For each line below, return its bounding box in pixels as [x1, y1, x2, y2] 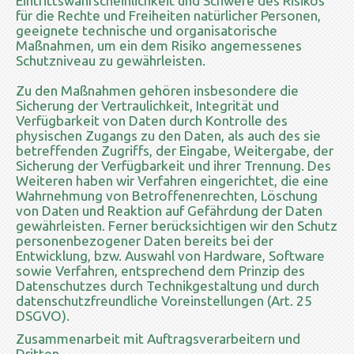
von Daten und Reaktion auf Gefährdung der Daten [16, 202, 322, 218]
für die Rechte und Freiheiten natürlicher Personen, [16, 7, 321, 23]
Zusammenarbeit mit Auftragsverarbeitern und [16, 330, 300, 346]
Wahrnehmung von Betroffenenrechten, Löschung [16, 187, 318, 203]
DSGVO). [16, 307, 70, 323]
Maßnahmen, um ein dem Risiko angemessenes [16, 37, 302, 53]
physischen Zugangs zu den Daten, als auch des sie [16, 127, 321, 143]
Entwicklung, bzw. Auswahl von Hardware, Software [16, 247, 325, 263]
